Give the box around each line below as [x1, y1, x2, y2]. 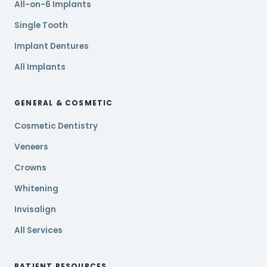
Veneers [14, 141, 48, 153]
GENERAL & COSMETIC [14, 98, 113, 108]
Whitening [14, 183, 58, 194]
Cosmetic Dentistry [14, 120, 98, 132]
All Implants [14, 61, 66, 73]
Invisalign [14, 204, 56, 215]
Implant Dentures [14, 41, 89, 52]
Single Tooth [14, 20, 68, 31]
